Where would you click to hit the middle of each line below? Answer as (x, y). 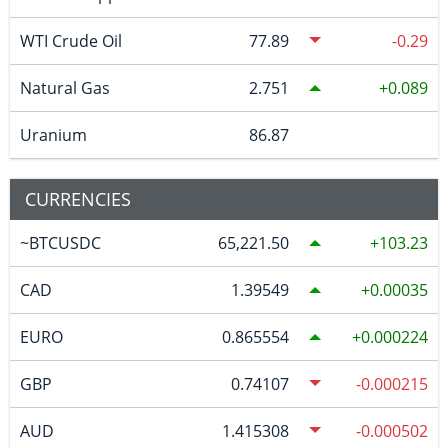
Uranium (53, 134)
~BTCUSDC (60, 242)
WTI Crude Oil (70, 40)
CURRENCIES (78, 198)
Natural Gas (64, 87)
